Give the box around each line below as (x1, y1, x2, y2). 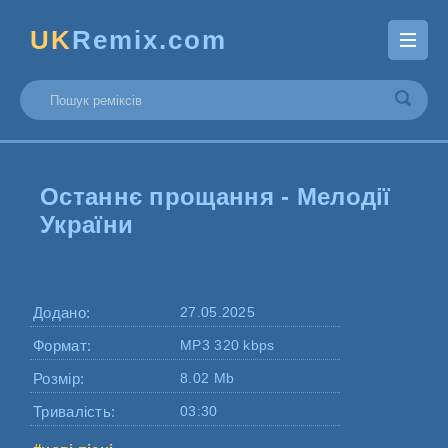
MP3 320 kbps (180, 337, 275, 353)
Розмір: (33, 370, 85, 387)
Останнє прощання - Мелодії (40, 183, 391, 210)
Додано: (33, 304, 91, 321)
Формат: (33, 337, 92, 354)
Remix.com (72, 24, 227, 55)
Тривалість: (33, 403, 116, 420)
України (40, 211, 134, 238)
